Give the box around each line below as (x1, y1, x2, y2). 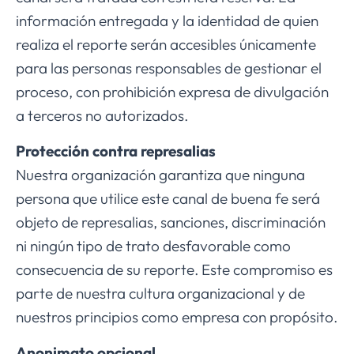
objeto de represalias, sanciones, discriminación (16, 213, 326, 232)
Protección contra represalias (16, 141, 216, 161)
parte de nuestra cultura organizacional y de (16, 284, 305, 303)
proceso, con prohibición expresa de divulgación (16, 82, 329, 102)
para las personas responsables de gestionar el (16, 58, 322, 78)
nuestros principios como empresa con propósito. (16, 307, 337, 327)
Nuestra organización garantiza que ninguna (16, 165, 305, 185)
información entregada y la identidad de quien (16, 11, 318, 31)
